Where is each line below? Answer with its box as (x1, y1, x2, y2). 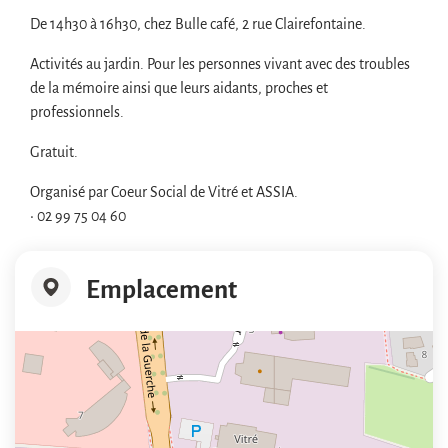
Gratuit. (30, 140, 81, 161)
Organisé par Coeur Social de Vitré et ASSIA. (30, 180, 298, 201)
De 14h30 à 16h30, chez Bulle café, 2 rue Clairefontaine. (30, 12, 366, 33)
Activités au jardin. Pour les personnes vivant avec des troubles (30, 52, 410, 73)
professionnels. (30, 100, 127, 121)
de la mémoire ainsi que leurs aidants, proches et (30, 76, 328, 97)
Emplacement (86, 268, 237, 305)
